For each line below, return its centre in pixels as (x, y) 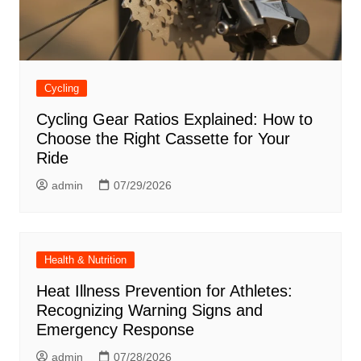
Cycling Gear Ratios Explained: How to (174, 119)
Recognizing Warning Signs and (149, 310)
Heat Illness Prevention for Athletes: (164, 290)
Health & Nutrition (85, 259)
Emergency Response (115, 329)
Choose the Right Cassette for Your (163, 138)
